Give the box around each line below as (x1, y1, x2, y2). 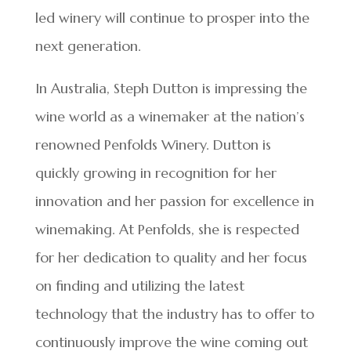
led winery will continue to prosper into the (34, 9, 309, 27)
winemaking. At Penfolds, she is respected (34, 220, 299, 238)
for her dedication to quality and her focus (34, 248, 307, 266)
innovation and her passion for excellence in (34, 192, 314, 210)
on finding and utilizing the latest (34, 277, 244, 295)
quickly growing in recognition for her (34, 164, 277, 182)
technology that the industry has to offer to (34, 305, 314, 323)
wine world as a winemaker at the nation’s (34, 107, 305, 125)
